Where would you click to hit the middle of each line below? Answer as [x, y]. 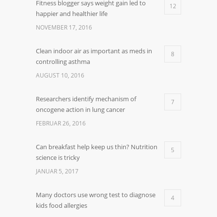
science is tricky [58, 157]
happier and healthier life [72, 14]
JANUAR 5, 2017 [57, 171]
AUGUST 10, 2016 [60, 75]
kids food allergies [62, 205]
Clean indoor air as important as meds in [94, 51]
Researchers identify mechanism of [86, 99]
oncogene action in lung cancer [80, 109]
